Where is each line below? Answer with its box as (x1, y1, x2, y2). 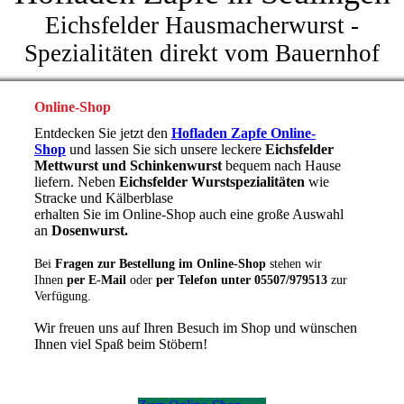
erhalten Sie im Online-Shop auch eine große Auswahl (33, 207, 344, 223)
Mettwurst (33, 158, 102, 174)
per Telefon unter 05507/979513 (155, 273, 331, 288)
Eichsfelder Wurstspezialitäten (118, 174, 305, 190)
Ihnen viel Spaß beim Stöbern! (33, 336, 207, 353)
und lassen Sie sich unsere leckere (65, 142, 265, 158)
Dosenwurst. (50, 223, 128, 239)
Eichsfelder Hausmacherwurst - (45, 12, 359, 39)
